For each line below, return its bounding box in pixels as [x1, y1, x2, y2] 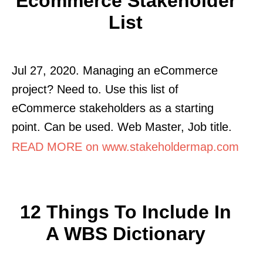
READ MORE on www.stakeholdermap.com [12, 140, 239, 153]
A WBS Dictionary [46, 222, 205, 244]
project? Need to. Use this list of [12, 82, 178, 96]
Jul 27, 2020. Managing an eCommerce [12, 63, 218, 77]
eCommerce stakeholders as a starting [12, 101, 214, 114]
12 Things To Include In [20, 201, 231, 222]
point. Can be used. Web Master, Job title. [12, 120, 232, 133]
